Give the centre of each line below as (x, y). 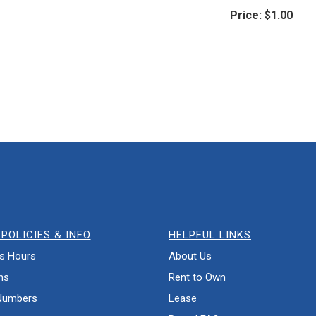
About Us (190, 256)
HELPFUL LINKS (210, 235)
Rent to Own (197, 277)
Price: (245, 15)
